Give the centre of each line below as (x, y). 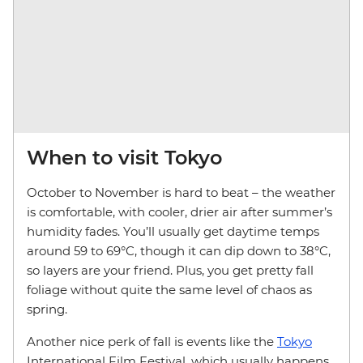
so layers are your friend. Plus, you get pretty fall (170, 270)
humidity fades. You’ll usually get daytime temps (173, 231)
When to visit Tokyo (124, 157)
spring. (47, 309)
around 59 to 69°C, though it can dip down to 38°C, (179, 250)
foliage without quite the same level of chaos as (169, 289)
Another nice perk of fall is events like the (152, 341)
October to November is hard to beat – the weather (181, 192)
